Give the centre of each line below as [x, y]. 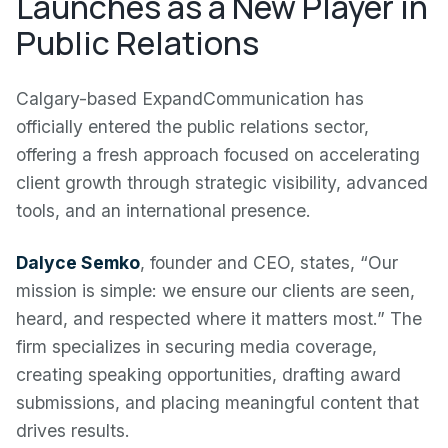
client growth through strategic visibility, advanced [222, 182]
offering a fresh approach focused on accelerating [218, 154]
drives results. [73, 430]
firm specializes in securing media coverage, [196, 346]
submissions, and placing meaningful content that [217, 402]
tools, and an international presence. [163, 210]
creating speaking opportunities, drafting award [208, 374]
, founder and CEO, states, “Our [269, 262]
